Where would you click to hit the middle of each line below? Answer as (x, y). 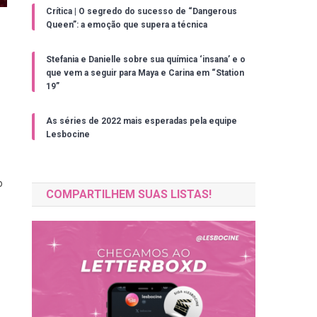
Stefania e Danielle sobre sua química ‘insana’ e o (146, 59)
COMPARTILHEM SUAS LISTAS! (129, 194)
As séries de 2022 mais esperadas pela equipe (142, 121)
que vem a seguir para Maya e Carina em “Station (145, 73)
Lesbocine (68, 134)
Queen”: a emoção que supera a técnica (127, 24)
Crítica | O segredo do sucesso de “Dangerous (142, 11)
